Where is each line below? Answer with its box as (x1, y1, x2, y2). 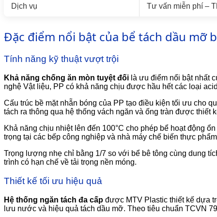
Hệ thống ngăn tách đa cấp (4, 195, 103, 204)
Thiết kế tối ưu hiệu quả (4, 175, 102, 186)
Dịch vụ (11, 1, 37, 10)
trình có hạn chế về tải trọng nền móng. (4, 158, 137, 167)
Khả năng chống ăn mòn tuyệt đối (4, 74, 129, 82)
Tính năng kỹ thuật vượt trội (4, 54, 119, 64)
